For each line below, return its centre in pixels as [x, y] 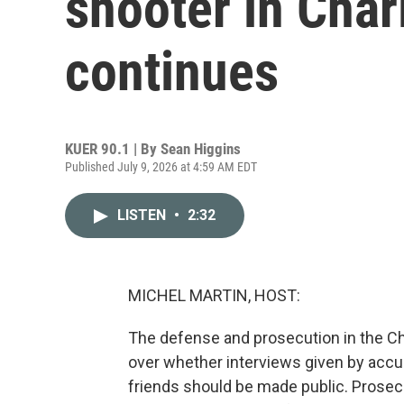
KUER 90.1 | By [113, 149]
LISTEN [143, 215]
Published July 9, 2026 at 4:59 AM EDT [161, 167]
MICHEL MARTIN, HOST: [214, 295]
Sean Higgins [201, 149]
